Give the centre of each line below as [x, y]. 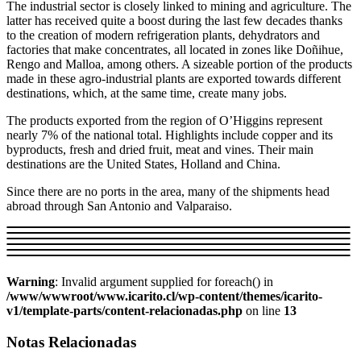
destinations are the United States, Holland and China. [143, 164]
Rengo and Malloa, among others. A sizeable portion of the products [179, 64]
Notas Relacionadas [71, 342]
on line [263, 311]
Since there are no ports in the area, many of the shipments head [168, 192]
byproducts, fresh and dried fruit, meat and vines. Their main [160, 150]
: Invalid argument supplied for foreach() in [164, 282]
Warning [31, 282]
